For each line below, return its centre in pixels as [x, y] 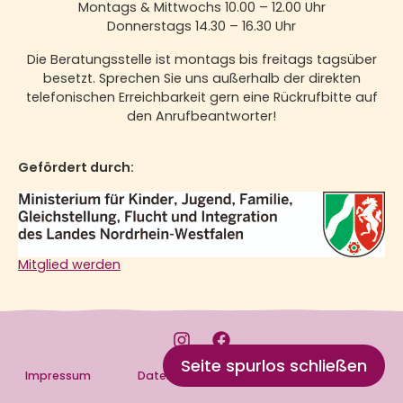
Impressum [58, 376]
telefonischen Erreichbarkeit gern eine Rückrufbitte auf [201, 98]
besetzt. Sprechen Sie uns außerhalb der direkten [201, 79]
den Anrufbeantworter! [201, 116]
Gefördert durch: [76, 168]
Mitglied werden [69, 265]
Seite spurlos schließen [274, 366]
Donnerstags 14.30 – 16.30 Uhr [201, 27]
